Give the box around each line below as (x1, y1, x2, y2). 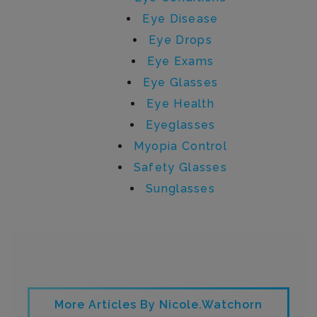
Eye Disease (142, 11, 219, 25)
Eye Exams (146, 54, 214, 68)
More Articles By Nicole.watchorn (54, 297, 263, 311)
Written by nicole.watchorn (47, 249, 270, 270)
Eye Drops (149, 33, 212, 47)
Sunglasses (146, 181, 215, 195)
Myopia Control (133, 139, 228, 153)
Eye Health (146, 96, 214, 110)
